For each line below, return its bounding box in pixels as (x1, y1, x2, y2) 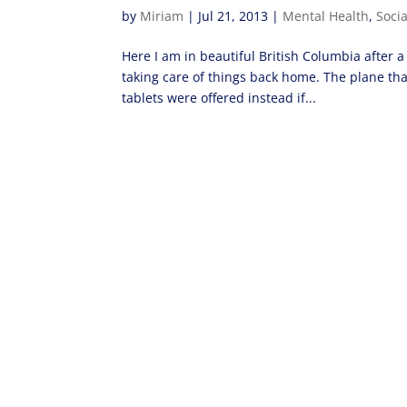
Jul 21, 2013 (198, 7, 269, 25)
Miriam (140, 7, 184, 25)
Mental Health (283, 7, 370, 25)
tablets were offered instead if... (122, 89, 317, 106)
